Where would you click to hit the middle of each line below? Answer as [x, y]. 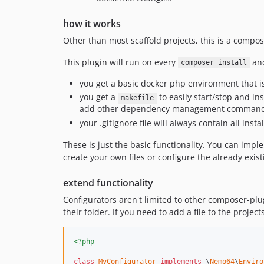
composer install [214, 63]
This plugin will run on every [121, 62]
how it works [92, 23]
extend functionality [108, 182]
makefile [137, 98]
